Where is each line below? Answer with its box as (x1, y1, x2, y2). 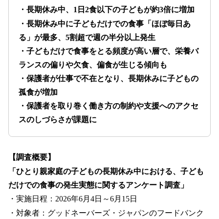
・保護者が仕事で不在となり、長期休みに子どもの (19, 74, 198, 83)
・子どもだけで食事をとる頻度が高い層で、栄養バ (19, 46, 198, 55)
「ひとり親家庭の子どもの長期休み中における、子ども (8, 167, 204, 176)
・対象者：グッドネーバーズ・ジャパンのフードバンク (8, 208, 204, 217)
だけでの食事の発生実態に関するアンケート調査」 (8, 181, 188, 190)
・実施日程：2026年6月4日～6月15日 (8, 195, 137, 203)
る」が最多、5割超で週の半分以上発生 (19, 33, 155, 42)
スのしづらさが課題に (19, 115, 97, 124)
